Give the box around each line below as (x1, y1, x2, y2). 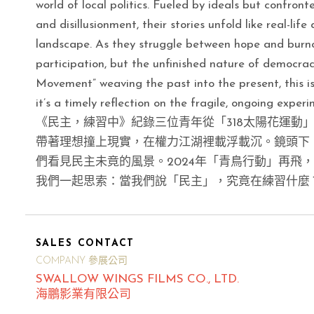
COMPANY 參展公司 (35, 255, 128, 266)
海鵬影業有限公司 (35, 288, 131, 301)
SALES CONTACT (35, 238, 135, 249)
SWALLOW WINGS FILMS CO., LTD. (35, 273, 239, 285)
